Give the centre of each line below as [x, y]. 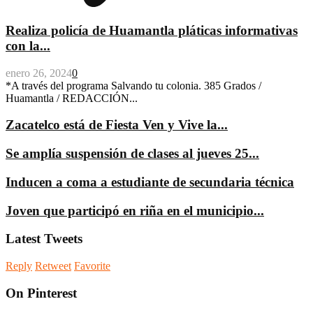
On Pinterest [41, 293]
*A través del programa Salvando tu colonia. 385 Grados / [133, 85]
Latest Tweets [44, 239]
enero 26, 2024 [39, 73]
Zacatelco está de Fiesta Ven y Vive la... [117, 125]
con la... [28, 46]
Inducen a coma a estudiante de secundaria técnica [150, 182]
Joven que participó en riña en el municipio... [135, 210]
